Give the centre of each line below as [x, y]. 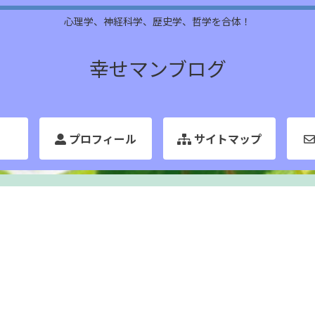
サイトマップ [226, 138]
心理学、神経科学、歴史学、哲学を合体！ [157, 21]
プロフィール [101, 138]
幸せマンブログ [157, 68]
